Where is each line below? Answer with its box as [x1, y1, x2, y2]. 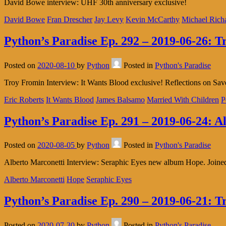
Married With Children [147, 95, 219, 104]
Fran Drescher [47, 15, 92, 24]
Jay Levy [94, 15, 124, 24]
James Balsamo [96, 95, 145, 104]
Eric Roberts [4, 95, 44, 104]
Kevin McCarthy [126, 15, 180, 24]
